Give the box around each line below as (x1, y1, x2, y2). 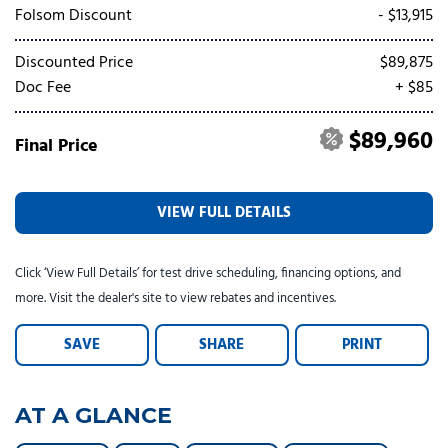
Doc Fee (15, 75, 71, 101)
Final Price (15, 132, 98, 161)
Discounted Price (15, 50, 133, 76)
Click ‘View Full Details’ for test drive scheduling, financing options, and (15, 263, 401, 284)
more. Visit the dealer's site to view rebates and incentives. (15, 288, 336, 309)
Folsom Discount (15, 3, 132, 29)
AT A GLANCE (15, 402, 172, 429)
